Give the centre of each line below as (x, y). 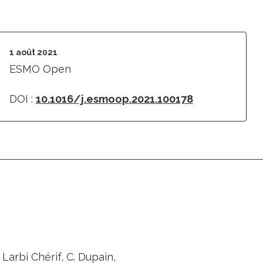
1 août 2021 (33, 52)
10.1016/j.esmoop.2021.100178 (114, 99)
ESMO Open (40, 69)
